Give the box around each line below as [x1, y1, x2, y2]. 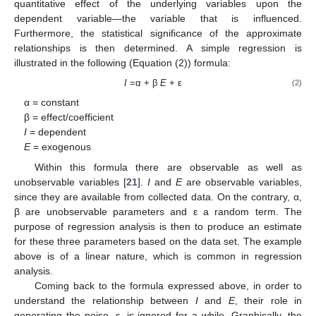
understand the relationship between [14, 294, 195, 306]
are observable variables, [182, 176, 302, 188]
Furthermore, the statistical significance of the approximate [14, 28, 302, 39]
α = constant [24, 97, 80, 109]
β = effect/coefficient [24, 111, 114, 123]
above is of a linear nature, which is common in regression [14, 250, 302, 262]
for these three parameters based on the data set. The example [14, 235, 302, 247]
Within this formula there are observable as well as [34, 161, 302, 173]
